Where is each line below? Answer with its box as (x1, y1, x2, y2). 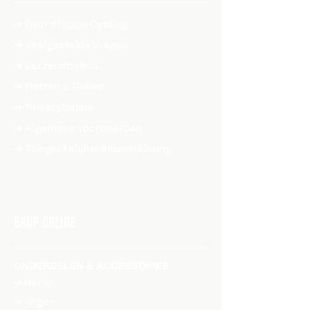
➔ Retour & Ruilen (14, 82, 104, 93)
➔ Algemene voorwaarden (14, 123, 142, 134)
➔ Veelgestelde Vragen (14, 40, 128, 51)
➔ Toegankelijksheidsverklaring (14, 144, 172, 155)
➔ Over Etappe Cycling (14, 19, 127, 30)
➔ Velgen (14, 298, 54, 308)
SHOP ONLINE (14, 214, 75, 232)
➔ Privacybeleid (14, 102, 93, 113)
